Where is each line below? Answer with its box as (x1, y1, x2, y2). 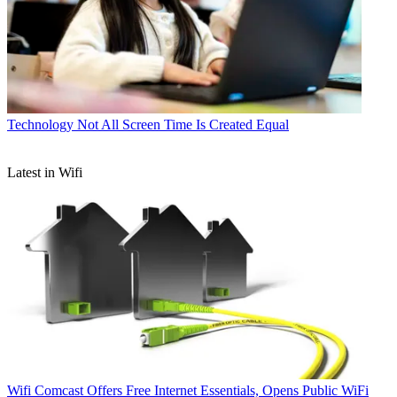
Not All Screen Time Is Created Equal (77, 117, 289, 133)
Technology (7, 117, 74, 133)
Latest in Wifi (7, 165, 82, 181)
